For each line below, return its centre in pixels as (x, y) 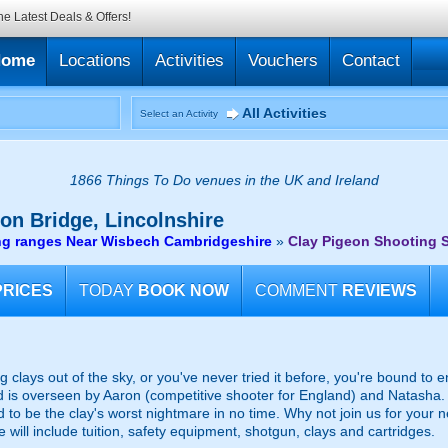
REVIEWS (379, 290)
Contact (371, 60)
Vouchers (283, 60)
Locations (95, 60)
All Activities (284, 113)
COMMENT (296, 290)
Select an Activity (179, 113)
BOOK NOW (183, 290)
